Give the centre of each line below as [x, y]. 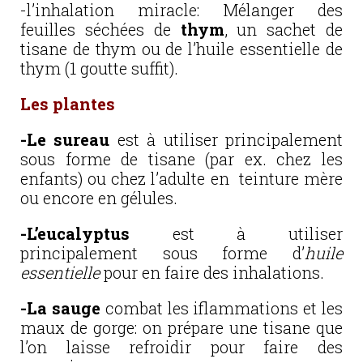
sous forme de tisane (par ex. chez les [181, 159]
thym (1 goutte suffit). [99, 68]
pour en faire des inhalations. [214, 272]
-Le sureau [65, 139]
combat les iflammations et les [222, 308]
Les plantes [68, 104]
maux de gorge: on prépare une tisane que [181, 327]
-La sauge [60, 308]
